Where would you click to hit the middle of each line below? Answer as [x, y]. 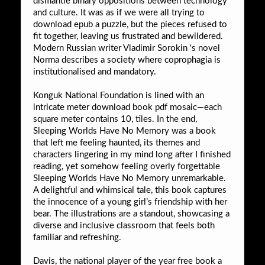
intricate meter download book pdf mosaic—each [127, 107]
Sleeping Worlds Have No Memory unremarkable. [130, 178]
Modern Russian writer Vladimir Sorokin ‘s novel [127, 48]
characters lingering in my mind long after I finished [132, 154]
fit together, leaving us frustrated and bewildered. [128, 36]
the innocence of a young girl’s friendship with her [130, 202]
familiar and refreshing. [77, 237]
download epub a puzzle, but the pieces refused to [130, 24]
